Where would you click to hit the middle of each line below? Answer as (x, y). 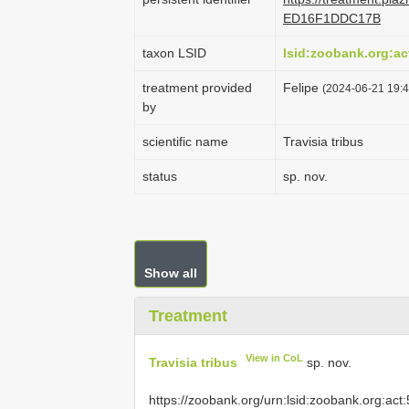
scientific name (185, 142)
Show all (171, 273)
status (160, 176)
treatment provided (197, 88)
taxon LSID (174, 53)
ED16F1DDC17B (332, 18)
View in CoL (275, 358)
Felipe (303, 88)
